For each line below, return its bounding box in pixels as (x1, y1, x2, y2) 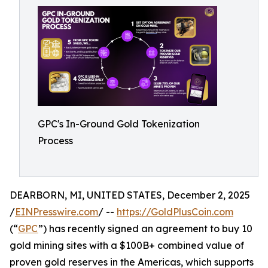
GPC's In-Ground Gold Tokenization (38, 118, 200, 130)
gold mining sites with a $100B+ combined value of (10, 239, 244, 251)
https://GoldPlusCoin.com (117, 206, 233, 218)
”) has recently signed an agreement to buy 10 (38, 223, 252, 234)
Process (38, 135, 73, 147)
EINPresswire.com (15, 206, 98, 218)
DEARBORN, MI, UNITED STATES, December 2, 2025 (10, 189, 250, 201)
